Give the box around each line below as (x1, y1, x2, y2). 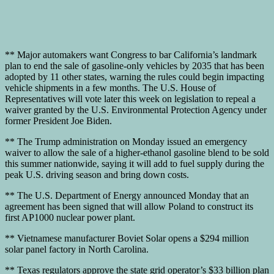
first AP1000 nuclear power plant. (5, 212, 135, 223)
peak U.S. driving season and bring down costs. (5, 169, 189, 180)
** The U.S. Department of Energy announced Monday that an (5, 190, 249, 201)
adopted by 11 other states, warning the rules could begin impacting (5, 71, 264, 82)
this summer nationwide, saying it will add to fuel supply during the (5, 158, 264, 169)
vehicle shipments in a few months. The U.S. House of (5, 82, 216, 93)
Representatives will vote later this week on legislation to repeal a (5, 93, 256, 104)
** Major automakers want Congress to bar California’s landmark (5, 49, 257, 60)
